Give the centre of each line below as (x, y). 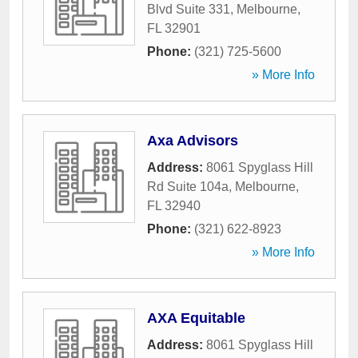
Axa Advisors (193, 141)
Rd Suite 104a (188, 187)
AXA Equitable (196, 318)
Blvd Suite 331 (189, 9)
